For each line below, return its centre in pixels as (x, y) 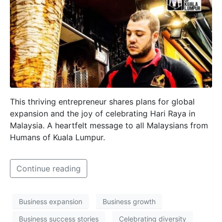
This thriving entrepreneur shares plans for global (102, 102)
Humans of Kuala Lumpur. (57, 138)
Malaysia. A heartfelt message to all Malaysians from (109, 126)
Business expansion (51, 201)
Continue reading (49, 169)
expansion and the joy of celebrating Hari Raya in (103, 114)
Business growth (129, 201)
